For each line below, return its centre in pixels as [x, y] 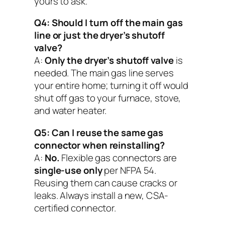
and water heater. [71, 111]
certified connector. [75, 208]
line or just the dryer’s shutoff [99, 35]
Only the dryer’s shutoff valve [109, 61]
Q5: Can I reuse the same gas [99, 132]
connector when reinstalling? [100, 145]
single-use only [68, 170]
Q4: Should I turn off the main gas [108, 23]
